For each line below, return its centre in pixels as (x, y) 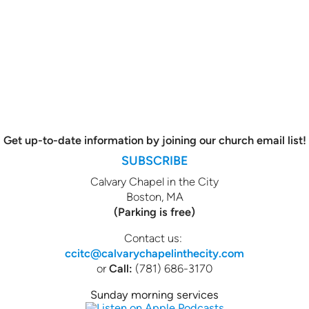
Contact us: (154, 238)
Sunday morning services (154, 295)
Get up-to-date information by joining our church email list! (154, 140)
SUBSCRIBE (154, 160)
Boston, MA (154, 197)
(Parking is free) (154, 212)
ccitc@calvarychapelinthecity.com (154, 253)
